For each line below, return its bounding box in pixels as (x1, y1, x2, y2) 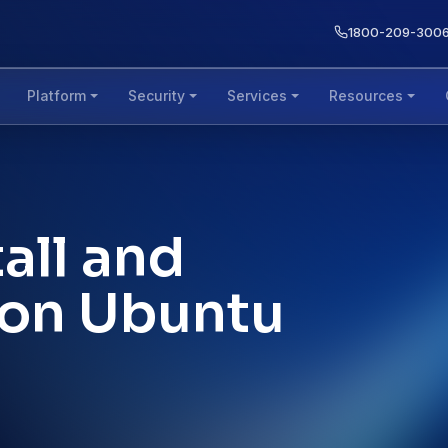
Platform (27, 87, 87, 104)
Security (128, 87, 186, 104)
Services (227, 87, 287, 104)
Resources (328, 87, 403, 104)
